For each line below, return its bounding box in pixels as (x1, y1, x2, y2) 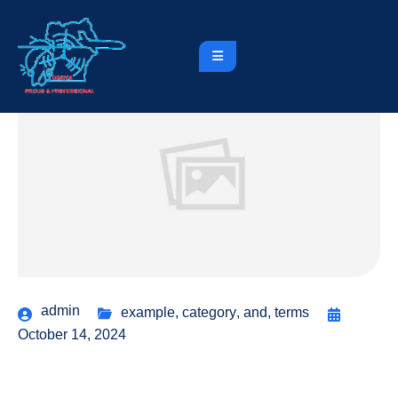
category (182, 304, 236, 320)
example (121, 304, 175, 320)
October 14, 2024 (18, 326, 126, 342)
